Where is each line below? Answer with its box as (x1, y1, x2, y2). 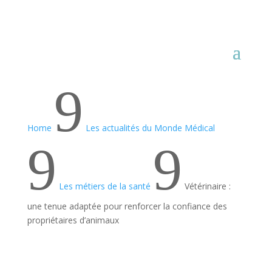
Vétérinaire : (184, 180, 231, 192)
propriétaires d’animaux (27, 214, 119, 226)
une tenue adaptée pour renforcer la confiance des (27, 200, 227, 212)
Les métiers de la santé (58, 180, 151, 192)
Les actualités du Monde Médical (85, 122, 215, 134)
